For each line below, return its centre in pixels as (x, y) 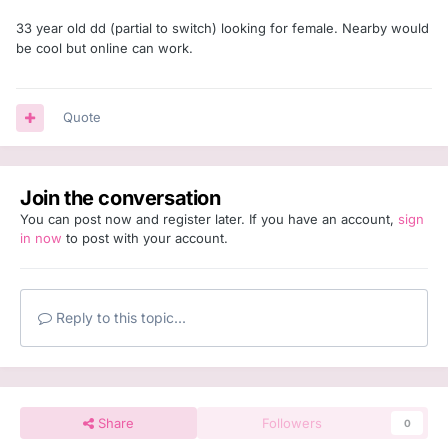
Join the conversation (120, 198)
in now (41, 238)
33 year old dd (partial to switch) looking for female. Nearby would (222, 28)
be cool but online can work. (106, 48)
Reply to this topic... (119, 318)
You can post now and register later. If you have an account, (209, 219)
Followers (292, 423)
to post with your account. (145, 238)
